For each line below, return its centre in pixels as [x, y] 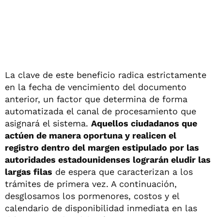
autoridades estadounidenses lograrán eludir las [108, 160]
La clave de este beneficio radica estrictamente [106, 75]
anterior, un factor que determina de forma [96, 99]
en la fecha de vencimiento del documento [96, 87]
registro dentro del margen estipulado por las [102, 148]
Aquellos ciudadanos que [144, 124]
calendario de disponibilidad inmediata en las [101, 208]
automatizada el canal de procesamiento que [101, 111]
